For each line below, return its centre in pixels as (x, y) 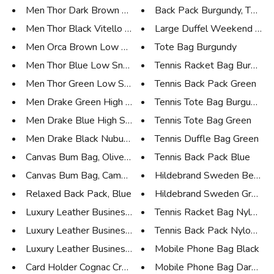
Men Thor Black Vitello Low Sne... (97, 28)
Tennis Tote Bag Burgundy (210, 102)
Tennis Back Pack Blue (202, 157)
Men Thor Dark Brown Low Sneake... (103, 10)
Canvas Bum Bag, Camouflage (90, 175)
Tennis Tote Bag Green (203, 120)
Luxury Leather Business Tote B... (96, 249)
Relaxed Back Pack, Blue (79, 194)
